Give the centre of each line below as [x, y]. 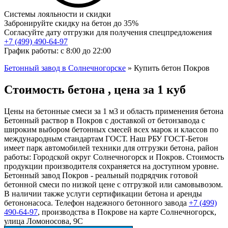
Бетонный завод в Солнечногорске [65, 68]
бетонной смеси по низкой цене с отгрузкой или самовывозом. [113, 184]
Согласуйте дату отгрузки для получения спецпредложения [108, 32]
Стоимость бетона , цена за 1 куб [95, 89]
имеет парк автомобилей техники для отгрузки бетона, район [111, 148]
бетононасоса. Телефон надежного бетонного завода [96, 203]
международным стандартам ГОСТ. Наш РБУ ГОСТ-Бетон [106, 138]
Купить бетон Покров [172, 68]
